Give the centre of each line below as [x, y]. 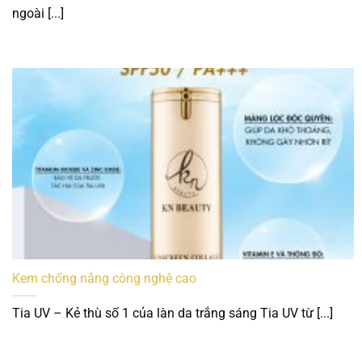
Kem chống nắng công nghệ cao [104, 279]
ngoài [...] [38, 14]
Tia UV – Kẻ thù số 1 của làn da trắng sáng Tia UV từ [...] [173, 314]
